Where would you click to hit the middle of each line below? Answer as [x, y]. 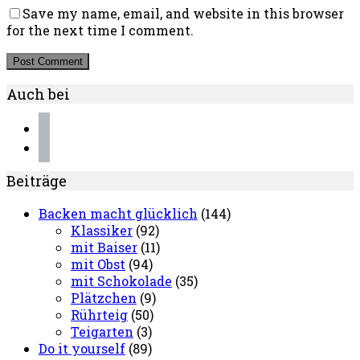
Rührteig [99, 315]
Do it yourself [82, 349]
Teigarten [102, 332]
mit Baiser [104, 247]
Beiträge [37, 181]
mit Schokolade [121, 281]
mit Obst [98, 264]
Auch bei [38, 94]
